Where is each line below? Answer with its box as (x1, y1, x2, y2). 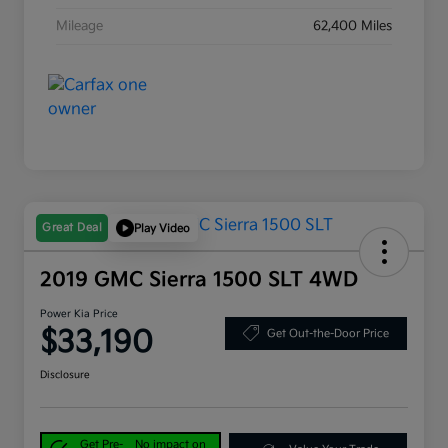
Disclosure (40, 369, 90, 382)
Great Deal (42, 221, 102, 235)
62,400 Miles (313, 18, 392, 35)
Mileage (56, 18, 103, 35)
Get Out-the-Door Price (267, 326, 389, 340)
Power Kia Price (40, 308, 118, 321)
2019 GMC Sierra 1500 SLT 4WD (40, 268, 358, 293)
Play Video (134, 221, 190, 235)
